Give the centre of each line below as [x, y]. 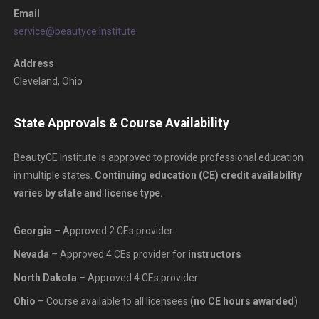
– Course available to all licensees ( [114, 301]
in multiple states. [54, 175]
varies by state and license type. [88, 193]
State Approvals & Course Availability [121, 123]
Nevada [31, 254]
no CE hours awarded [244, 301]
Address [33, 63]
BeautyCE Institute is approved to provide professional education [158, 157]
